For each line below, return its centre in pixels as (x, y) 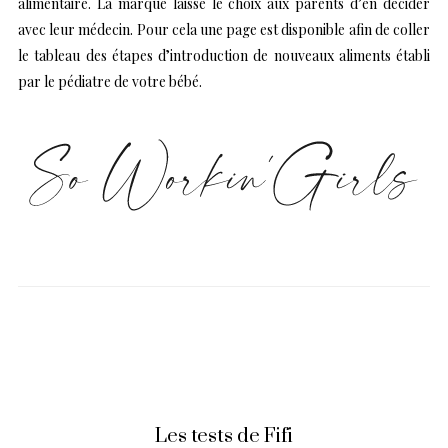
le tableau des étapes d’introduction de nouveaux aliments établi (224, 55)
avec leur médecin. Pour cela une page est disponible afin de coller (224, 29)
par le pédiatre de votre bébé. (110, 81)
